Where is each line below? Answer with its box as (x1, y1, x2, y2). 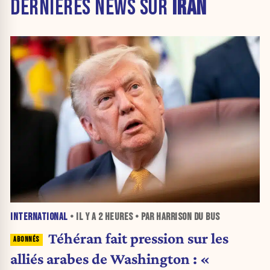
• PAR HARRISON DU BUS (133, 211, 220, 224)
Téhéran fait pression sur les (48, 229, 228, 246)
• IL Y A (67, 211, 98, 224)
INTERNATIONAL (10, 211, 68, 224)
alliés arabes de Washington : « (10, 250, 210, 267)
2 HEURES (98, 211, 133, 224)
